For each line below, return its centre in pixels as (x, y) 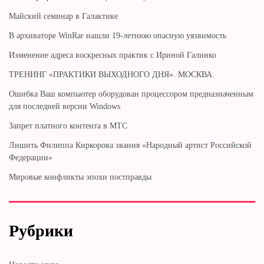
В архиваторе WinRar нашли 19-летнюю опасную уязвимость (118, 35)
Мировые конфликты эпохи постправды (80, 177)
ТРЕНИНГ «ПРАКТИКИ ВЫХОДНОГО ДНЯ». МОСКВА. (112, 74)
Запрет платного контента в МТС (68, 126)
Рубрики (41, 230)
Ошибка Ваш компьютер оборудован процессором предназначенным (131, 94)
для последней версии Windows (65, 106)
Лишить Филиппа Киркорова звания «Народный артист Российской (130, 145)
